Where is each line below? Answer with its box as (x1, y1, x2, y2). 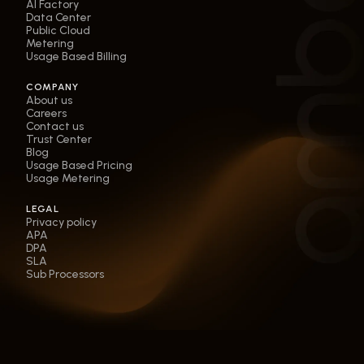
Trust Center (26, 132, 92, 147)
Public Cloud (26, 24, 90, 38)
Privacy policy (26, 215, 97, 230)
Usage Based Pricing (26, 158, 132, 173)
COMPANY (26, 81, 79, 93)
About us (26, 93, 72, 108)
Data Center (26, 11, 91, 25)
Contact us (26, 119, 84, 134)
